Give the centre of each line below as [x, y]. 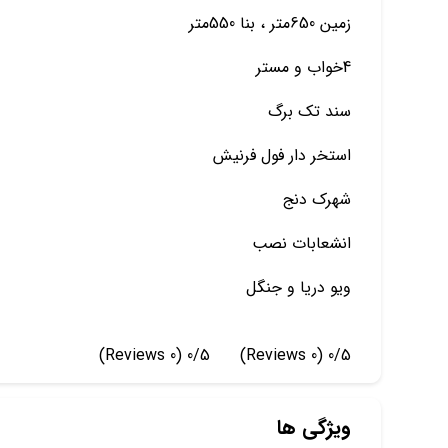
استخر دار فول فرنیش [281, 155]
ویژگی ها [313, 427]
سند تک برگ [309, 111]
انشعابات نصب [301, 243]
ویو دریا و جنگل [298, 287]
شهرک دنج [316, 199]
